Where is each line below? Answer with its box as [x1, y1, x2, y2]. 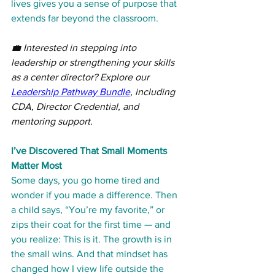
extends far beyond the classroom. [11, 13, 158, 24]
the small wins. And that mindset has [11, 249, 170, 260]
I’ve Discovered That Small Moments [11, 145, 169, 157]
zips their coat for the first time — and [11, 219, 173, 230]
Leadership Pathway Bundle [11, 87, 130, 98]
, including [130, 87, 177, 98]
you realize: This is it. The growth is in [11, 234, 174, 245]
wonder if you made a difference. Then [11, 190, 180, 201]
